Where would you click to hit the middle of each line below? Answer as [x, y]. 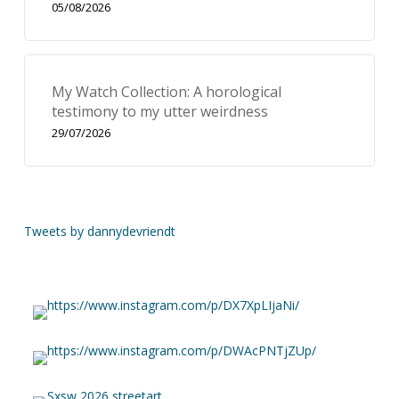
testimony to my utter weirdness [159, 111]
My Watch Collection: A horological [166, 92]
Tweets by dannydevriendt [99, 231]
